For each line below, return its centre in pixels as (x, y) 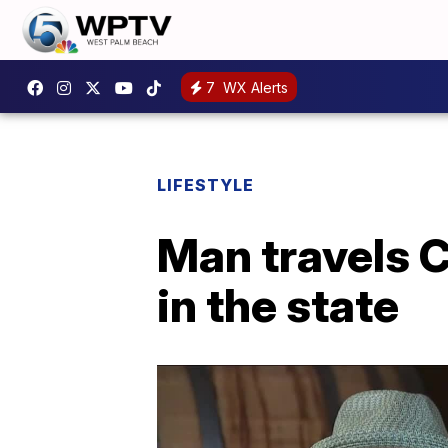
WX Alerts (253, 87)
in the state (278, 305)
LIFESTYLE (205, 185)
